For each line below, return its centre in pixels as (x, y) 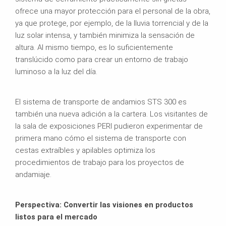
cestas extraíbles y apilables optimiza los (85, 150)
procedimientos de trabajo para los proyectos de (100, 162)
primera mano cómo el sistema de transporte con (101, 138)
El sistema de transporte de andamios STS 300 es (101, 102)
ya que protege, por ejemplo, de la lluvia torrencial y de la (112, 23)
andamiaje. (33, 174)
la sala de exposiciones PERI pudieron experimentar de (109, 126)
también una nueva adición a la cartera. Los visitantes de (111, 114)
